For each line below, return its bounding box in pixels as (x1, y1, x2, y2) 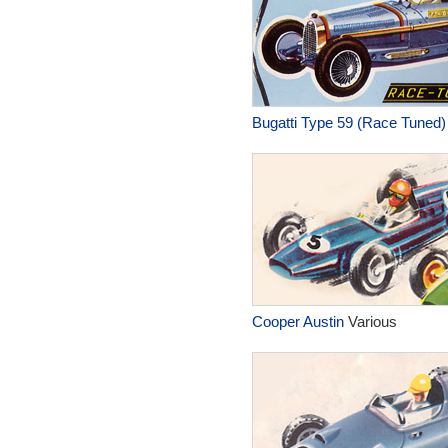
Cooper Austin (251, 313, 344, 330)
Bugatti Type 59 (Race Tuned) (251, 114, 446, 131)
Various (343, 313, 397, 330)
